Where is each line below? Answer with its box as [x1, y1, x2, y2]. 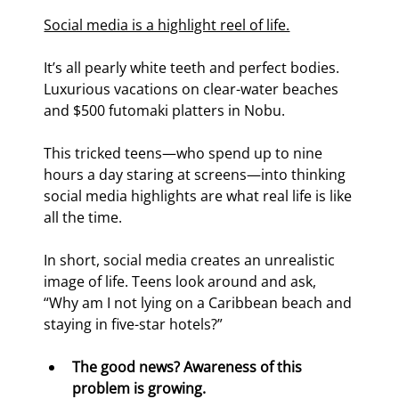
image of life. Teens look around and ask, [44, 272, 321, 292]
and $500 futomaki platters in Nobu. [44, 101, 286, 121]
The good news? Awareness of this [72, 357, 306, 378]
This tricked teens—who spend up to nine [44, 143, 327, 164]
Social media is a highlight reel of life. [44, 15, 290, 36]
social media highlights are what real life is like [44, 186, 356, 207]
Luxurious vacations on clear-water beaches [44, 79, 343, 100]
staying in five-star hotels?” [44, 314, 224, 335]
